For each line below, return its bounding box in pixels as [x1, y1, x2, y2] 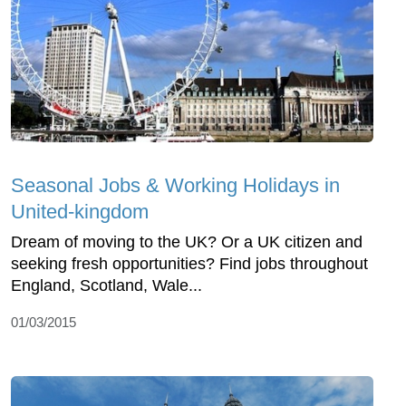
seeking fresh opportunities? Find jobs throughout [11, 255, 368, 274]
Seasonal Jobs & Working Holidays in [11, 174, 340, 198]
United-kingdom [11, 200, 149, 224]
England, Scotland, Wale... [11, 276, 202, 295]
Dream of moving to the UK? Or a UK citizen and [11, 233, 362, 252]
